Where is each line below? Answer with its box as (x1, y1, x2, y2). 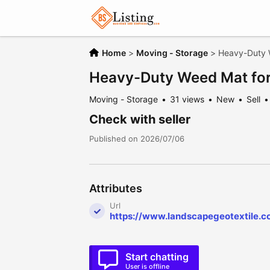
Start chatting (125, 251, 189, 263)
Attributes (89, 182, 142, 195)
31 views (170, 94, 204, 104)
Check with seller (89, 112, 190, 127)
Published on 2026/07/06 (89, 134, 184, 143)
